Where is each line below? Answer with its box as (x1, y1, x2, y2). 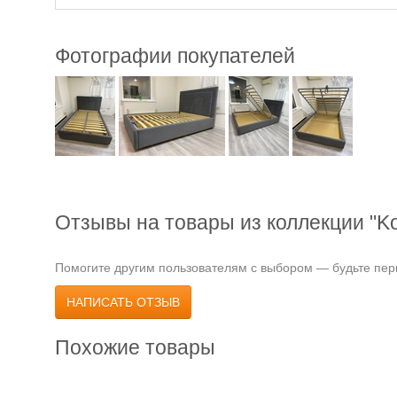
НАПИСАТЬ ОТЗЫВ (66, 295, 180, 309)
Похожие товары (55, 336, 215, 359)
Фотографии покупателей (55, 44, 295, 67)
